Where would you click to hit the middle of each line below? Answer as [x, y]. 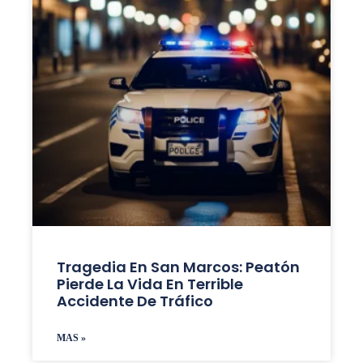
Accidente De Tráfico [135, 301]
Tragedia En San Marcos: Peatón [178, 267]
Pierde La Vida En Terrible [149, 284]
